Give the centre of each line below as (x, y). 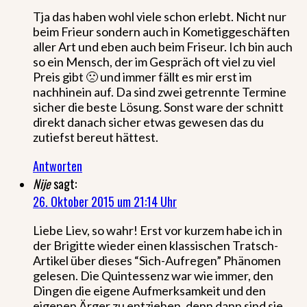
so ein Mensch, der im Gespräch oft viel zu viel (154, 61)
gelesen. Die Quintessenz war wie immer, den (153, 275)
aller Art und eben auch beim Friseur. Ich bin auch (163, 46)
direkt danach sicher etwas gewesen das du (148, 122)
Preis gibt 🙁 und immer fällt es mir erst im (142, 76)
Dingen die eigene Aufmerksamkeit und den (149, 290)
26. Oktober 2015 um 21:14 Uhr (105, 201)
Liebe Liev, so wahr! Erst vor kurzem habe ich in (158, 230)
